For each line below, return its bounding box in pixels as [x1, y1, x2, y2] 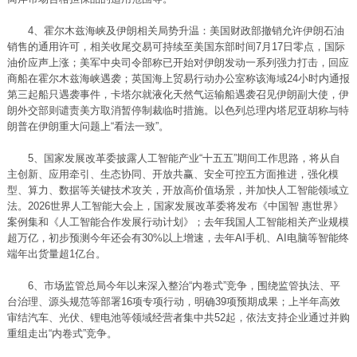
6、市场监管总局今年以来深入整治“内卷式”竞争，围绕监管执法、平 [6, 280, 340, 292]
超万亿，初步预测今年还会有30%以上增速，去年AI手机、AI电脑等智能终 [6, 232, 349, 244]
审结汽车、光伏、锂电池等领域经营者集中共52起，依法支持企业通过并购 [6, 312, 350, 324]
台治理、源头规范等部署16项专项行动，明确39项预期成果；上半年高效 [6, 296, 340, 308]
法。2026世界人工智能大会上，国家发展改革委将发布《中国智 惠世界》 [6, 200, 343, 212]
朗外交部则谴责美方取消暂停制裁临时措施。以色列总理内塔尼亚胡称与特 [6, 104, 349, 116]
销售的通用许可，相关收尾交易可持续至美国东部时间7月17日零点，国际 [6, 41, 345, 53]
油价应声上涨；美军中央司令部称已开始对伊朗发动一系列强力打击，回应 [6, 57, 349, 69]
